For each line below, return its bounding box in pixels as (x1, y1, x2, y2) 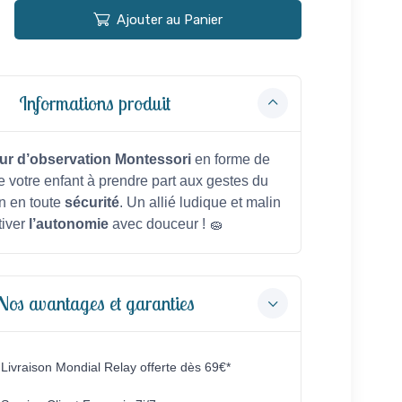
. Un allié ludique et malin (118, 194, 281, 210)
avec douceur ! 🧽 (108, 215, 223, 232)
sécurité (64, 194, 119, 210)
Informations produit (19, 91, 171, 117)
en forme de (194, 151, 270, 167)
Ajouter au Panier (116, 11, 223, 28)
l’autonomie (28, 215, 109, 232)
